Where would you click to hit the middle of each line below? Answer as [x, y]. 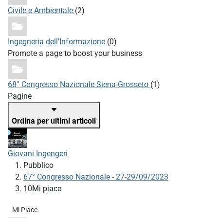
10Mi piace [42, 189]
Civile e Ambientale [41, 11]
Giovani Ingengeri [38, 154]
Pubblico [38, 165]
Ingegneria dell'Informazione [57, 42]
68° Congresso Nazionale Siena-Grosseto [79, 85]
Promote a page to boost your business [75, 54]
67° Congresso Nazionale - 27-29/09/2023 [96, 177]
